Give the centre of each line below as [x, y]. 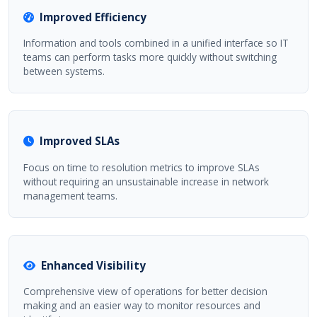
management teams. [70, 195]
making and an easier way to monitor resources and [142, 306]
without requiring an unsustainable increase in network [146, 181]
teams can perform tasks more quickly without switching [150, 57]
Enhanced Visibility [93, 265]
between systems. [64, 71]
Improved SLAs [80, 141]
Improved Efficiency [93, 17]
